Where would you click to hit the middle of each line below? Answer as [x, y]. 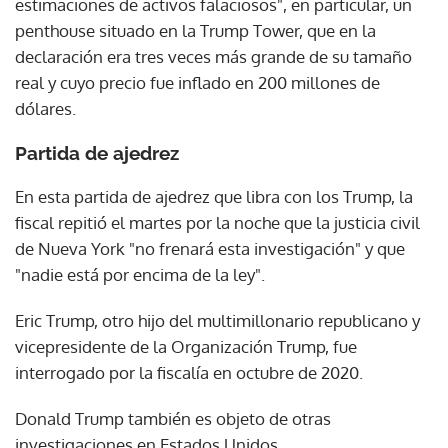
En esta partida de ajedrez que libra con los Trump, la [214, 196]
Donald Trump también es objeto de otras [173, 418]
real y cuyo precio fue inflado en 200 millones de [197, 82]
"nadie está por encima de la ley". [140, 274]
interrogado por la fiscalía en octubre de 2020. [189, 372]
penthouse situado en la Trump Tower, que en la [195, 30]
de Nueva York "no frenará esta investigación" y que [210, 248]
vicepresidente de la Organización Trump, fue [186, 346]
